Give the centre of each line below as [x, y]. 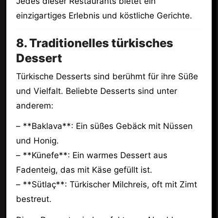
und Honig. [37, 141]
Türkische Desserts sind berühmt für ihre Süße [107, 76]
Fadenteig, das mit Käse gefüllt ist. [84, 170]
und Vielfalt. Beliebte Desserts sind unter [96, 91]
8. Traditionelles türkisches [94, 43]
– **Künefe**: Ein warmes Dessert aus [91, 155]
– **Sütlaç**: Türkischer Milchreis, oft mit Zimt [106, 185]
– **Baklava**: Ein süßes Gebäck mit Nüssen [104, 126]
